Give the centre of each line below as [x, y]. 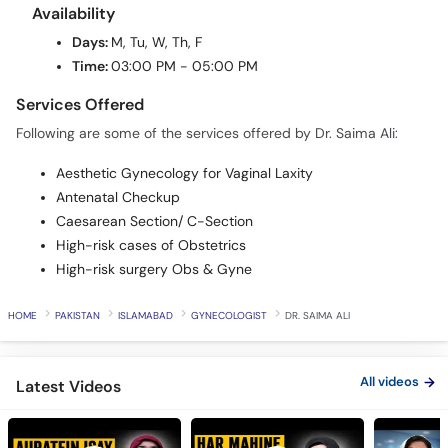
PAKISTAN [77, 275]
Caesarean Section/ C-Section [154, 181]
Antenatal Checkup [118, 157]
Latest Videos [68, 346]
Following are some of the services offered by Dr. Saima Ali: [207, 93]
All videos [389, 341]
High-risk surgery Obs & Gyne [154, 229]
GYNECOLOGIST [229, 275]
